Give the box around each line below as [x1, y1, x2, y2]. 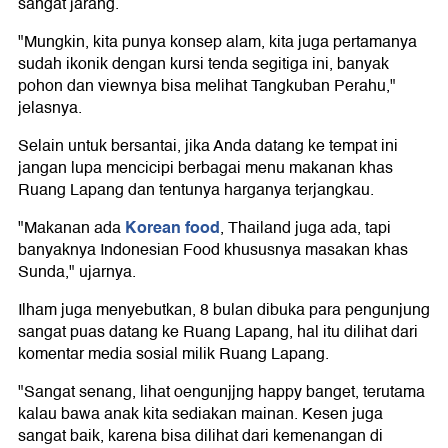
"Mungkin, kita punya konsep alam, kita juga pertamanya [18, 29, 417, 56]
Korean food [125, 214, 220, 242]
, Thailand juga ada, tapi [220, 215, 391, 242]
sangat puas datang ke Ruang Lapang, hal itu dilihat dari [18, 319, 418, 346]
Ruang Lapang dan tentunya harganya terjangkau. [18, 177, 374, 204]
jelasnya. [18, 95, 82, 122]
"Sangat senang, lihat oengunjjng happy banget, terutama [18, 379, 425, 406]
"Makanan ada [18, 215, 125, 242]
